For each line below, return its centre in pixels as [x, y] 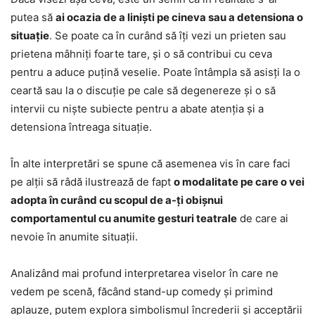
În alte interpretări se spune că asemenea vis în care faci [150, 163]
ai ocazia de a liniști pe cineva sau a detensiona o [179, 17]
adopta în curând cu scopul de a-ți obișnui [117, 200]
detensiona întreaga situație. [81, 127]
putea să [33, 17]
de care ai [263, 218]
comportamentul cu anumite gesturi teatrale [124, 218]
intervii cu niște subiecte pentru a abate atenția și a [137, 108]
